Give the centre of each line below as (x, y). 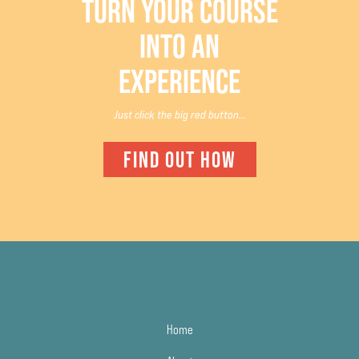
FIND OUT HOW (179, 159)
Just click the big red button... (179, 114)
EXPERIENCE (179, 81)
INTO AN (179, 45)
